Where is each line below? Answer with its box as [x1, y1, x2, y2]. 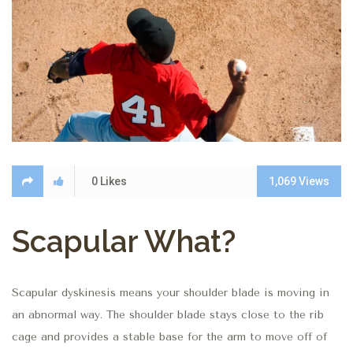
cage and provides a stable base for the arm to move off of [12, 329, 327, 344]
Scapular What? [12, 224, 236, 259]
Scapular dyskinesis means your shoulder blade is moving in [12, 285, 329, 299]
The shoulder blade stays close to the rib [106, 307, 324, 321]
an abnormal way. [12, 307, 102, 321]
